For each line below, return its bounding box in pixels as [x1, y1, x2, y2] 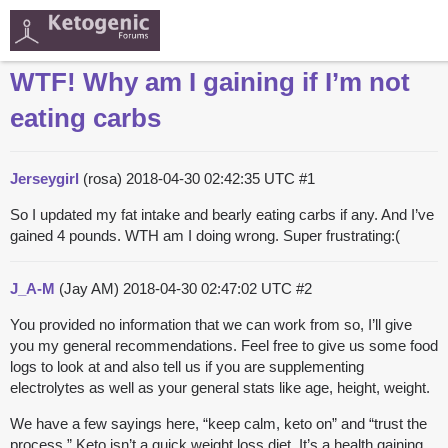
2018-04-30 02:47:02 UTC [123, 280, 296, 298]
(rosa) [79, 170, 126, 188]
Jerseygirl [10, 170, 79, 188]
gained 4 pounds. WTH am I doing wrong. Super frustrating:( [10, 227, 400, 245]
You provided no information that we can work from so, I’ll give [10, 316, 412, 334]
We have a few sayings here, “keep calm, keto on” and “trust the [10, 415, 427, 433]
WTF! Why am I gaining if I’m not [10, 67, 410, 98]
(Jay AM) [55, 280, 123, 298]
